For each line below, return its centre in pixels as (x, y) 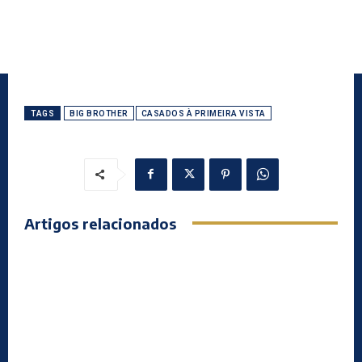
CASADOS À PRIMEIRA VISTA (203, 113)
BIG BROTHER (99, 113)
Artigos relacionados (100, 223)
